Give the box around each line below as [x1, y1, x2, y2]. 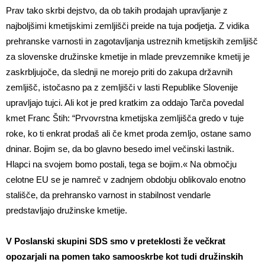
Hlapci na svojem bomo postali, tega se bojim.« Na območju [6, 159, 237, 169]
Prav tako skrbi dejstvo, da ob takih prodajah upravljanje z [6, 5, 228, 15]
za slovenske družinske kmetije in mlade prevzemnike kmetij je [6, 51, 250, 62]
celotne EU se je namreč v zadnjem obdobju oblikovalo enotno [6, 174, 245, 185]
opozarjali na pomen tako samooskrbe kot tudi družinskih [6, 251, 243, 261]
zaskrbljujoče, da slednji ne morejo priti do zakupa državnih [6, 66, 232, 77]
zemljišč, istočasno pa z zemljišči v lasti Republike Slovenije [6, 82, 238, 92]
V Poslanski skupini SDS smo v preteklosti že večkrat [6, 235, 225, 246]
